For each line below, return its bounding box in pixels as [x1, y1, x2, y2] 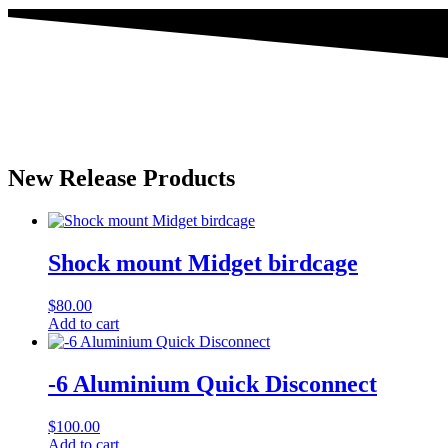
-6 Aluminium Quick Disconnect [48, 370, 377, 397]
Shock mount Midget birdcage [48, 250, 358, 277]
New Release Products [8, 165, 235, 192]
